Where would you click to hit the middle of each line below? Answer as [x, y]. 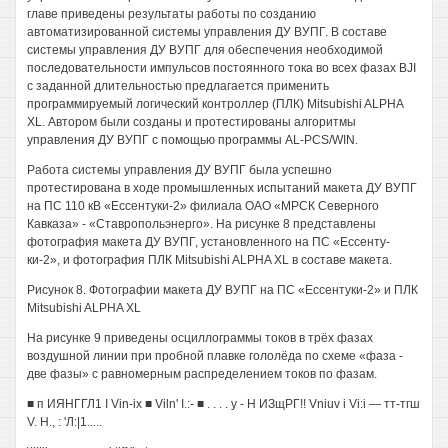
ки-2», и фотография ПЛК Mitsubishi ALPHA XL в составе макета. [209, 260]
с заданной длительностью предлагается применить [178, 86]
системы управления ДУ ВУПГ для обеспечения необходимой [205, 50]
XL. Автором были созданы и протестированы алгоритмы [191, 122]
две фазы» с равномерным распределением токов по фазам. [202, 374]
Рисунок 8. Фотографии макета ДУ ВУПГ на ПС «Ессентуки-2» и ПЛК [222, 290]
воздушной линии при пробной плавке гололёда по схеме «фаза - [215, 356]
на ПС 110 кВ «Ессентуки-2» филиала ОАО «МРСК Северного [203, 206]
